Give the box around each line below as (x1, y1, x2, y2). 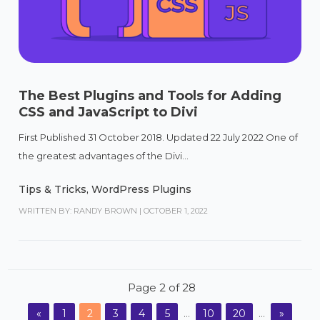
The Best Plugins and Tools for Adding (19, 88, 282, 104)
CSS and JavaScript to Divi (19, 104, 199, 121)
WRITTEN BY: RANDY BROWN (19, 206, 138, 216)
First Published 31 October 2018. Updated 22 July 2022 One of (19, 131, 299, 144)
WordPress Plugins (91, 183, 192, 196)
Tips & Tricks (19, 183, 87, 196)
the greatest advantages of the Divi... (19, 150, 189, 162)
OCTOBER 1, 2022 (144, 206, 209, 216)
